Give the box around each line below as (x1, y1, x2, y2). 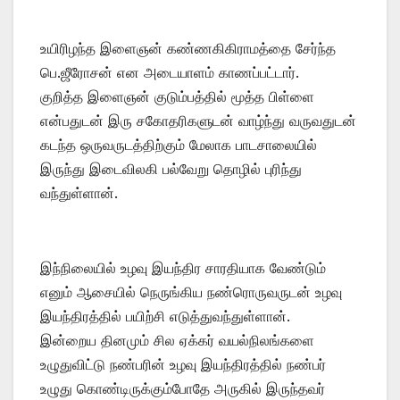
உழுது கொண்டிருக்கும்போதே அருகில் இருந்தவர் (40, 379, 325, 397)
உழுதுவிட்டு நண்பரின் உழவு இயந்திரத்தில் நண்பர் (40, 354, 326, 373)
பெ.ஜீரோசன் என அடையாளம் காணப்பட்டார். (40, 62, 299, 81)
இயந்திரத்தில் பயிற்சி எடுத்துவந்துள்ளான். (40, 306, 290, 325)
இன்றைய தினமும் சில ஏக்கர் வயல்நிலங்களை (40, 330, 314, 349)
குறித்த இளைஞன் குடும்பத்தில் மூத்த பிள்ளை (40, 87, 314, 105)
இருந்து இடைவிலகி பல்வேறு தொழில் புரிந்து (40, 159, 302, 178)
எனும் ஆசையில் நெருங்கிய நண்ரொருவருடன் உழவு (40, 282, 342, 301)
